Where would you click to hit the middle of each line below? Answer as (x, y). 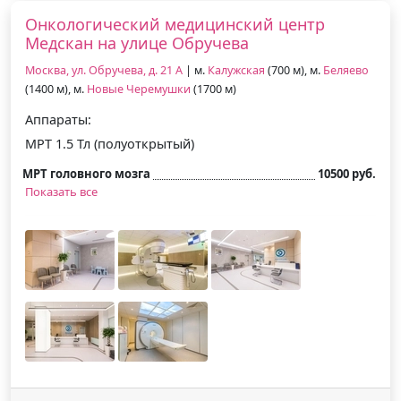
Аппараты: (58, 119)
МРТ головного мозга (86, 173)
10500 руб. (347, 173)
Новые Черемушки (139, 89)
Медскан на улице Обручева (137, 43)
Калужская (236, 70)
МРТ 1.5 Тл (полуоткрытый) (110, 143)
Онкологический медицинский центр (175, 24)
